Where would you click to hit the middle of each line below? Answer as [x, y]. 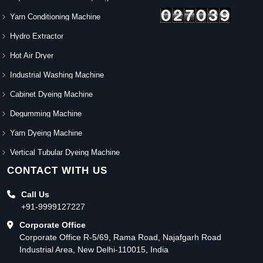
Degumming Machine [46, 114]
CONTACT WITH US [57, 170]
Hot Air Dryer [32, 56]
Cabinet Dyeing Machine [51, 95]
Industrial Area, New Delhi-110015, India [94, 249]
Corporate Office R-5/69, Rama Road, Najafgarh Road [120, 237]
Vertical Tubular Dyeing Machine [65, 153]
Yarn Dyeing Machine [46, 133]
